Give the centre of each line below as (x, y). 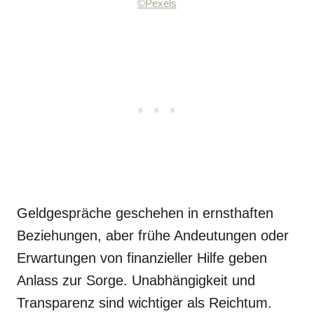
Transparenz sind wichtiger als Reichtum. (144, 303)
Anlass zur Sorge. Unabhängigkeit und (136, 280)
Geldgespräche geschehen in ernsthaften (145, 213)
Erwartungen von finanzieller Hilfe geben (142, 258)
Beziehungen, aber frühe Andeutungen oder (153, 235)
